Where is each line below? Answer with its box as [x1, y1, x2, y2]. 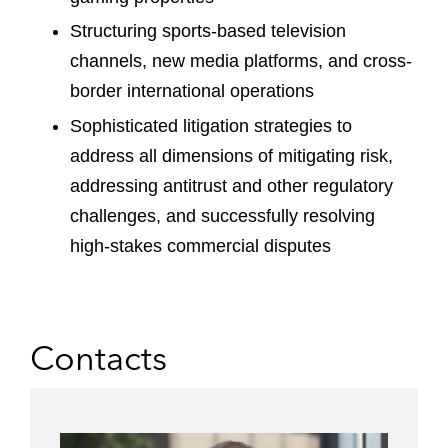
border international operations [70, 81, 314, 101]
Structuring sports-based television [70, 21, 346, 41]
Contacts [30, 336, 167, 379]
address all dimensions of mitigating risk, [70, 145, 393, 166]
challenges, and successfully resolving [70, 205, 375, 226]
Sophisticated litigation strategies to [70, 115, 352, 136]
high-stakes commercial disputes [70, 235, 331, 256]
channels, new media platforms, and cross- [70, 51, 412, 71]
